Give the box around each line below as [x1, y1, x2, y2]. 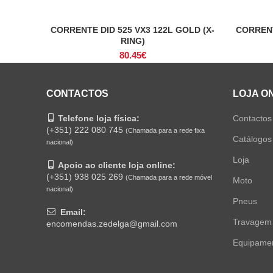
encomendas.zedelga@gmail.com [46, 218, 177, 229]
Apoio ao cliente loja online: [58, 160, 175, 170]
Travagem [232, 216, 272, 227]
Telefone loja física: [58, 113, 140, 123]
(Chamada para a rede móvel [126, 173, 212, 181]
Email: [60, 207, 86, 217]
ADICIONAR [110, 25, 155, 35]
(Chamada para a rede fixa [126, 126, 205, 134]
